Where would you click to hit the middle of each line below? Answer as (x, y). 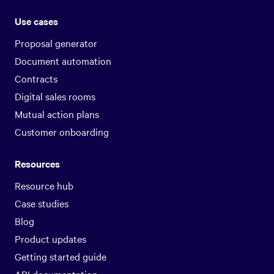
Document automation (63, 61)
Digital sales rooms (55, 96)
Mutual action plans (57, 114)
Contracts (36, 79)
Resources (37, 164)
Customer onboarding (62, 132)
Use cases (36, 21)
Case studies (42, 203)
